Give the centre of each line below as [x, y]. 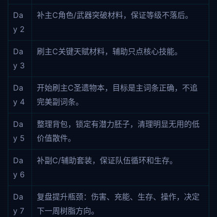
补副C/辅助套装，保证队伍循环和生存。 [107, 160]
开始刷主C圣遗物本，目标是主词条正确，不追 [117, 88]
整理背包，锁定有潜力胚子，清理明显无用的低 [118, 124]
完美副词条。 [60, 102]
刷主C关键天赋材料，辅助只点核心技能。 [109, 51]
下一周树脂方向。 [68, 211]
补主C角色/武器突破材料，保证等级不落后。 [115, 15]
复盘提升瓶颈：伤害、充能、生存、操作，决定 [118, 197]
